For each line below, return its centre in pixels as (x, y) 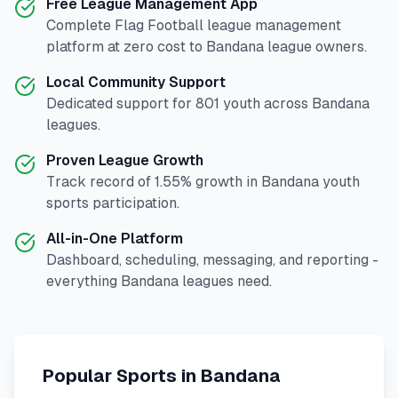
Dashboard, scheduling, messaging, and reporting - (212, 260)
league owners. (315, 47)
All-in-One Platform (115, 239)
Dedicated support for (121, 103)
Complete (80, 25)
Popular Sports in (122, 376)
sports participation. (113, 203)
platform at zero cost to (126, 47)
